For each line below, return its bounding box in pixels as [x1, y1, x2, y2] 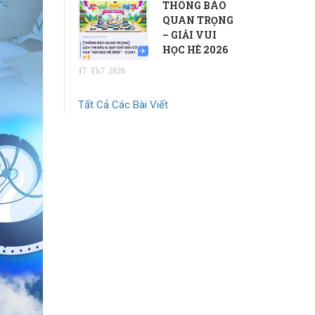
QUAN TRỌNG [162, 13, 233, 27]
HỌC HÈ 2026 [162, 43, 228, 56]
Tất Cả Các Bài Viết [78, 98, 168, 111]
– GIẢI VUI [162, 28, 217, 41]
